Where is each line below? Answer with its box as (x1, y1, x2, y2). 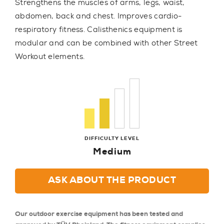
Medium (92, 145, 131, 158)
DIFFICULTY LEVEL (84, 135, 139, 142)
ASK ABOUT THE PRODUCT (47, 174, 176, 186)
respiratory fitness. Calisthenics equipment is (15, 24, 182, 35)
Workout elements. (15, 51, 85, 62)
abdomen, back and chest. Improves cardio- (15, 11, 182, 21)
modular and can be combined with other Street (15, 38, 198, 48)
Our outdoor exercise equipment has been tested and (15, 209, 183, 218)
